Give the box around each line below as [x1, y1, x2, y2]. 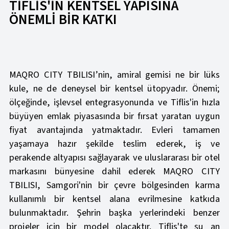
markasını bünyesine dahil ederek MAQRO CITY [9, 165, 220, 178]
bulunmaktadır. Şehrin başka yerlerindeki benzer [9, 206, 220, 220]
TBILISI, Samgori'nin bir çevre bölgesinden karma [9, 178, 220, 192]
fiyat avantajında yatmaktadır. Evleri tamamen [9, 123, 220, 137]
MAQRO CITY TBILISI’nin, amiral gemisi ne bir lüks [9, 68, 220, 82]
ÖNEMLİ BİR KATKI [9, 10, 118, 30]
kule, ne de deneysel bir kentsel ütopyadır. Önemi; [9, 82, 220, 96]
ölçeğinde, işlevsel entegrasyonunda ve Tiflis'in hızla [9, 96, 220, 109]
